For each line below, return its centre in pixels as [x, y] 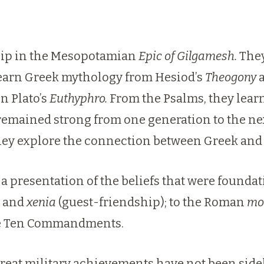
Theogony [231, 77]
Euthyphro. [78, 98]
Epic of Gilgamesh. [188, 56]
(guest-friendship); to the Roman [151, 202]
